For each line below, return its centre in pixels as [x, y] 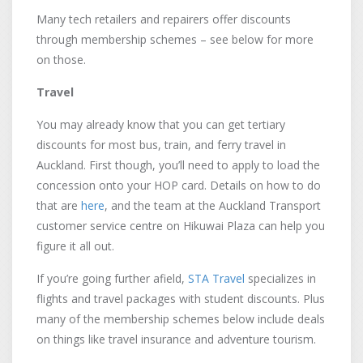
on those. [61, 60]
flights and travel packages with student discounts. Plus [181, 299]
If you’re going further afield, [112, 278]
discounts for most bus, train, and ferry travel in [161, 145]
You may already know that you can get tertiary [161, 124]
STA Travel [216, 278]
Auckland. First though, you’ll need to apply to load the [178, 165]
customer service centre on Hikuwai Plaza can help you [181, 226]
